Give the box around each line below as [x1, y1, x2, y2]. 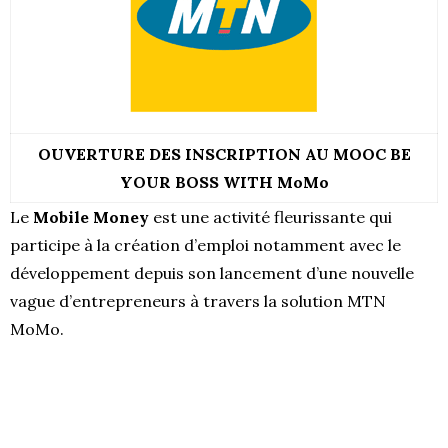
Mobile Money [29, 206, 149, 227]
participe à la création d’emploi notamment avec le [10, 234, 401, 255]
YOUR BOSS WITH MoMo [119, 171, 329, 192]
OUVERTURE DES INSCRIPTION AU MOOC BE [37, 143, 411, 164]
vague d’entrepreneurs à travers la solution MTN [10, 290, 386, 311]
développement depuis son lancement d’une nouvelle [10, 262, 414, 283]
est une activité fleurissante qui [149, 206, 392, 227]
